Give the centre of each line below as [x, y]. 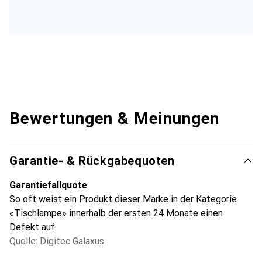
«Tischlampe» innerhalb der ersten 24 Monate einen [116, 213]
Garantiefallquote [48, 185]
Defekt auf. [33, 227]
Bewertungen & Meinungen [115, 118]
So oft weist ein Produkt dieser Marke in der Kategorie [123, 199]
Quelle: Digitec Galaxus [57, 241]
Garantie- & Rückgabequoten [92, 161]
